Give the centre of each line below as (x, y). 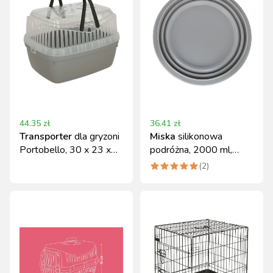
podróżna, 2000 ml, (191, 150)
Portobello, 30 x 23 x (65, 150)
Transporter (46, 136)
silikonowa (200, 136)
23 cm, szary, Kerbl (59, 163)
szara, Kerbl (174, 163)
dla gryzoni (97, 136)
